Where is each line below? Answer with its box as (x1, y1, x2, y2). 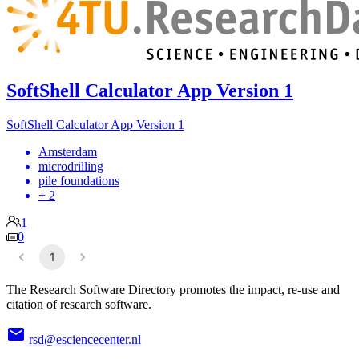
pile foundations (38, 173, 119, 188)
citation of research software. (6, 296, 151, 311)
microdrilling (38, 159, 103, 173)
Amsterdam (38, 144, 97, 159)
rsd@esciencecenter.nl (29, 332, 141, 346)
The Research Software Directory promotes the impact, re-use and (6, 282, 340, 296)
